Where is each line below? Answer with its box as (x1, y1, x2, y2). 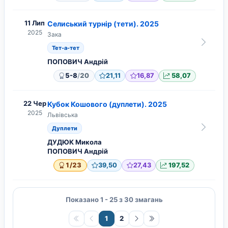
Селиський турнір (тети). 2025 (47, 19, 159, 28)
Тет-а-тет (52, 44, 79, 51)
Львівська (47, 111, 78, 119)
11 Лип (24, 19, 45, 27)
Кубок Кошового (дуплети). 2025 (47, 100, 167, 109)
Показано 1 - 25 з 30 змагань (65, 195, 163, 204)
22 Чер (23, 99, 46, 108)
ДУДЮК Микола (47, 138, 102, 147)
